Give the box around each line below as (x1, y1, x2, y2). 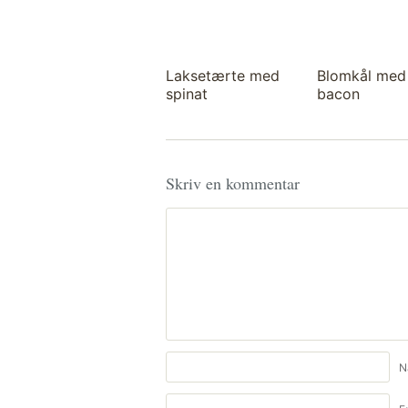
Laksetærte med (166, 66, 280, 85)
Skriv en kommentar (166, 172, 300, 194)
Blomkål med (317, 66, 406, 85)
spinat (166, 85, 208, 103)
